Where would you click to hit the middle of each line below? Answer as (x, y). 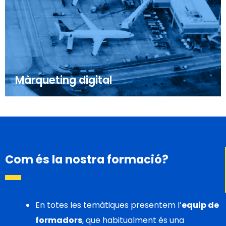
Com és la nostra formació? (87, 160)
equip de (200, 205)
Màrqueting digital (64, 80)
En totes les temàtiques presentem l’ (108, 205)
